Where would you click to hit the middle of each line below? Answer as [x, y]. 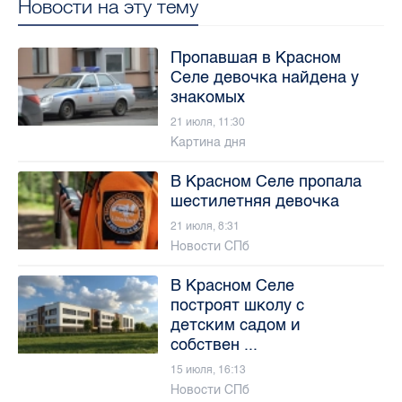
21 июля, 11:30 [207, 122]
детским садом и [235, 324]
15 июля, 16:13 [208, 369]
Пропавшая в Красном [255, 57]
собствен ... [214, 344]
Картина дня [208, 142]
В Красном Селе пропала [266, 181]
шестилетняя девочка [254, 201]
